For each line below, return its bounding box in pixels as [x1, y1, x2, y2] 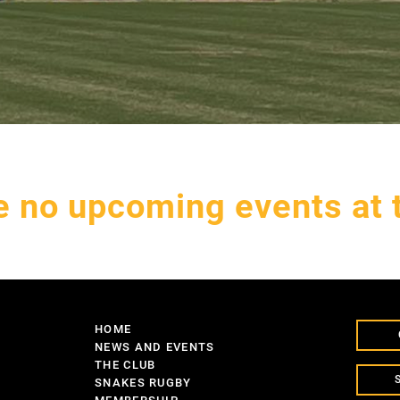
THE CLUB [95, 358, 156, 372]
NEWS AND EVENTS [95, 340, 215, 354]
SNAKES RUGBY [95, 376, 192, 390]
